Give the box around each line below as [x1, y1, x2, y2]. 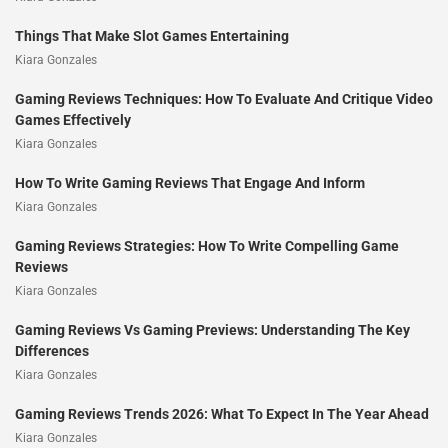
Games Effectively [15, 111, 131, 128]
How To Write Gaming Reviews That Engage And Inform [15, 174, 365, 191]
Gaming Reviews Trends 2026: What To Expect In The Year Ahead [15, 405, 429, 422]
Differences [15, 342, 89, 359]
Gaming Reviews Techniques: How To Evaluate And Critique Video [15, 90, 433, 107]
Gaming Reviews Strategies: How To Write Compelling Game [15, 237, 399, 254]
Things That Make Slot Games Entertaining [15, 27, 289, 44]
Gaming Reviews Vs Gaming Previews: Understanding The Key [15, 321, 410, 338]
